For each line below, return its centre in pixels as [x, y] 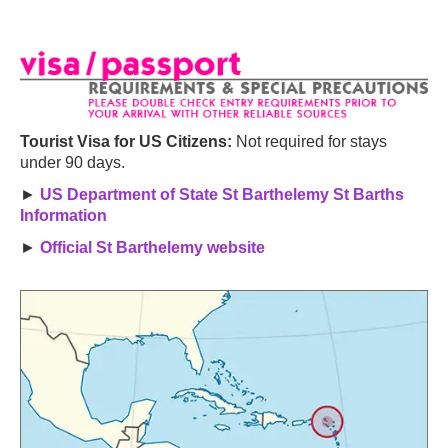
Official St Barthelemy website [152, 248]
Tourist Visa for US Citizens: [126, 142]
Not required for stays [309, 142]
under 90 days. [72, 163]
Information [63, 216]
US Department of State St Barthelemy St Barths [222, 195]
